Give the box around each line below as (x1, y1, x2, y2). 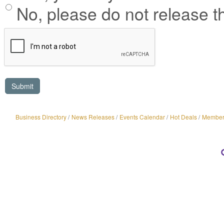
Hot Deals (169, 112, 197, 121)
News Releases (71, 112, 114, 121)
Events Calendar (119, 112, 165, 121)
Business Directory (15, 112, 66, 121)
